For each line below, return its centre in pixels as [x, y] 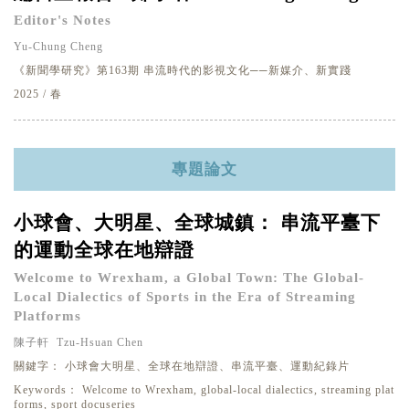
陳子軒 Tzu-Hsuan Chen [79, 342]
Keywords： [46, 390]
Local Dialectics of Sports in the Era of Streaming [185, 297]
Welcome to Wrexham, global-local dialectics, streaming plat [236, 390]
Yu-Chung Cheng [58, 47]
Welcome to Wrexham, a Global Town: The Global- [189, 278]
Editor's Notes [63, 20]
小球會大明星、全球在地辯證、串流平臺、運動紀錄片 [205, 366]
